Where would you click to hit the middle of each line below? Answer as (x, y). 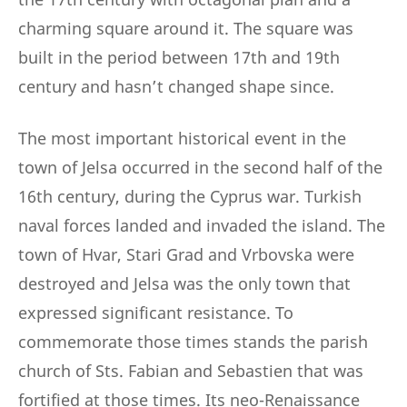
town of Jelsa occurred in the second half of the (200, 168)
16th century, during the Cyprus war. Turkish (190, 197)
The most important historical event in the (182, 139)
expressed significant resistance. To (156, 313)
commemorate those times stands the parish (193, 342)
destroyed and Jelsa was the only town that (184, 284)
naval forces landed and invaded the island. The (202, 226)
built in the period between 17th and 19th (179, 58)
